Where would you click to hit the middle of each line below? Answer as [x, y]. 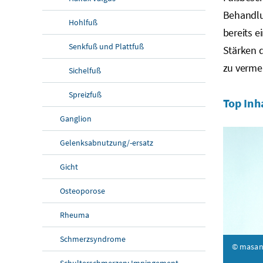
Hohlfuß [83, 22]
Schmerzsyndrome [93, 239]
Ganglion [76, 118]
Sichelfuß [85, 70]
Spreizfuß [85, 94]
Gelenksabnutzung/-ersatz [107, 142]
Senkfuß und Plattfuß [106, 46]
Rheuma [75, 215]
